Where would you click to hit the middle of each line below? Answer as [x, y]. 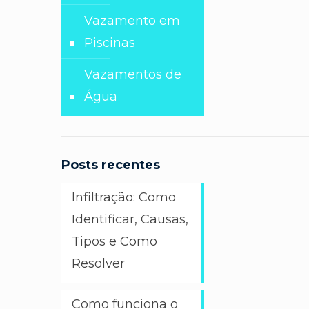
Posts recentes [110, 165]
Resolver [98, 263]
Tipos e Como [114, 241]
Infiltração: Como [123, 197]
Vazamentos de [132, 74]
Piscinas [109, 43]
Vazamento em [132, 21]
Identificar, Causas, [130, 219]
